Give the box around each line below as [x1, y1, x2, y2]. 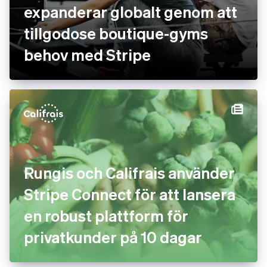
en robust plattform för [24, 206, 188, 225]
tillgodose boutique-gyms [24, 23, 208, 43]
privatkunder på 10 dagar [24, 227, 202, 247]
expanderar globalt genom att [24, 2, 237, 21]
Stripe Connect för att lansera [24, 184, 235, 204]
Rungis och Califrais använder [24, 163, 235, 182]
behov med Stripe [24, 45, 151, 64]
